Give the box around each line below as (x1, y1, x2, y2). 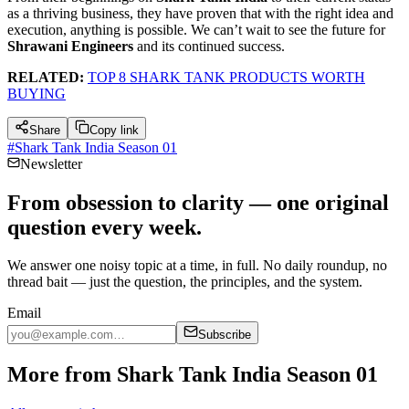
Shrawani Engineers (7, 37, 133, 54)
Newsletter (20, 155, 82, 172)
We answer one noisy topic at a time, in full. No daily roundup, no (7, 257, 387, 274)
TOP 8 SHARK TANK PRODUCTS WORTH (88, 68, 365, 85)
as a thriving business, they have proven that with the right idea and (7, 5, 393, 21)
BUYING (7, 85, 66, 101)
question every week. (7, 215, 202, 239)
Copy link (89, 122, 139, 137)
